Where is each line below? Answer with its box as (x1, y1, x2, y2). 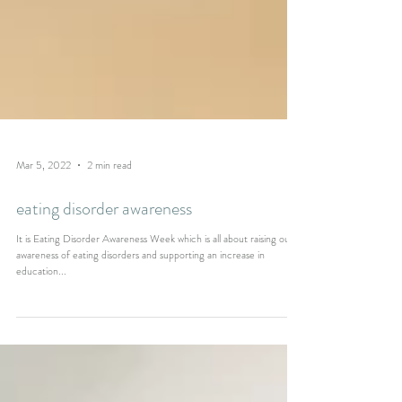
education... (16, 328, 66, 344)
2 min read (87, 222, 132, 238)
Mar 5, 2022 (16, 222, 71, 238)
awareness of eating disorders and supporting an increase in (16, 311, 265, 328)
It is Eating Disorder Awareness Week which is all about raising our (16, 295, 293, 311)
